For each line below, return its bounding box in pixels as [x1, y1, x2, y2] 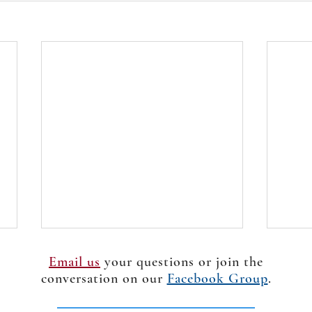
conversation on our [40, 270, 167, 287]
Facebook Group [166, 270, 268, 287]
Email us [49, 253, 100, 270]
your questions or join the [100, 253, 263, 270]
